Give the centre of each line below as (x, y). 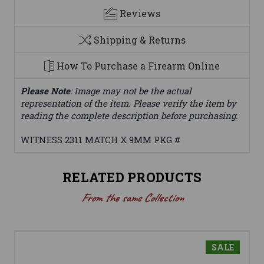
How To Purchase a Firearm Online (138, 66)
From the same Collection (132, 198)
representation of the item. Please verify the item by (128, 103)
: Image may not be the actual (131, 91)
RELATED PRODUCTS (132, 177)
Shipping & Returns (139, 39)
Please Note (45, 91)
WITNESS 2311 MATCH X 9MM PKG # (100, 140)
